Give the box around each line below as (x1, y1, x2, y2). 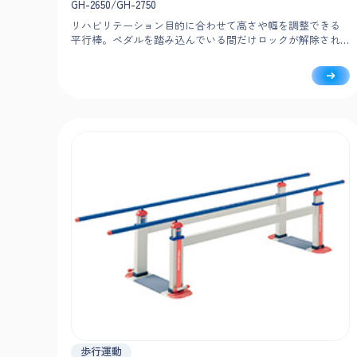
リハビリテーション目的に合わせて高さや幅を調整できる (71, 17, 340, 33)
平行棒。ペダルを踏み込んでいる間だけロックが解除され (71, 31, 340, 47)
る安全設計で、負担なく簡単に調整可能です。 (71, 45, 288, 61)
